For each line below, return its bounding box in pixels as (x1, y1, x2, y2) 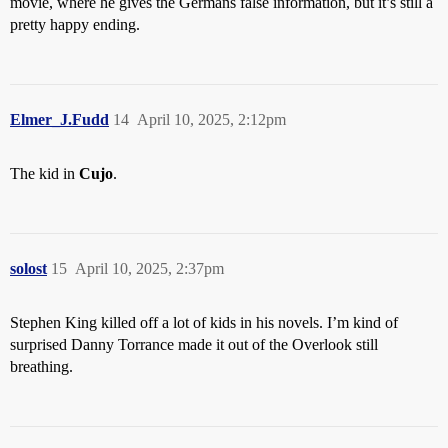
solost (10, 259, 47, 277)
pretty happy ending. (10, 15, 140, 33)
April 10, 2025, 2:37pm (75, 259, 224, 277)
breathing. (10, 357, 73, 375)
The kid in (10, 164, 79, 182)
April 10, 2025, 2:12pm (137, 110, 286, 128)
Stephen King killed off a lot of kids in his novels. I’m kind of (10, 313, 398, 331)
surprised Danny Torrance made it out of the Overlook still (10, 335, 378, 353)
